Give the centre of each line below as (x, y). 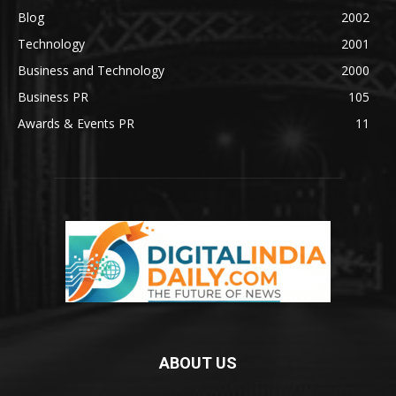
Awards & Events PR (76, 123)
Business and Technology (91, 70)
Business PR (53, 96)
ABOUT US (198, 362)
